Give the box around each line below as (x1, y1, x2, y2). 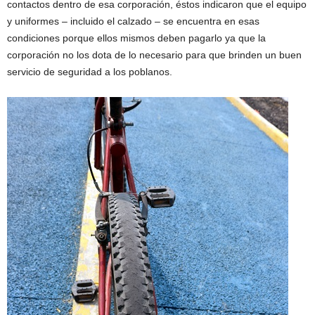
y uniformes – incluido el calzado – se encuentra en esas (7, 15, 259, 27)
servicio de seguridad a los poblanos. (7, 65, 172, 77)
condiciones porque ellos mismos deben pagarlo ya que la (7, 32, 266, 44)
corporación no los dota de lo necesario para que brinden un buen (7, 49, 302, 60)
